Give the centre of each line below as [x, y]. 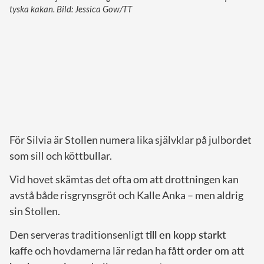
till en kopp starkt [186, 235]
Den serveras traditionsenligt [77, 235]
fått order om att [206, 251]
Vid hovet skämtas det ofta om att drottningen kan [124, 179]
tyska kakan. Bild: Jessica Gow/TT [71, 9]
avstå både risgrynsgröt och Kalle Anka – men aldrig [126, 195]
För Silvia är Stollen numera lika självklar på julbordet [131, 140]
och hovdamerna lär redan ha [100, 251]
